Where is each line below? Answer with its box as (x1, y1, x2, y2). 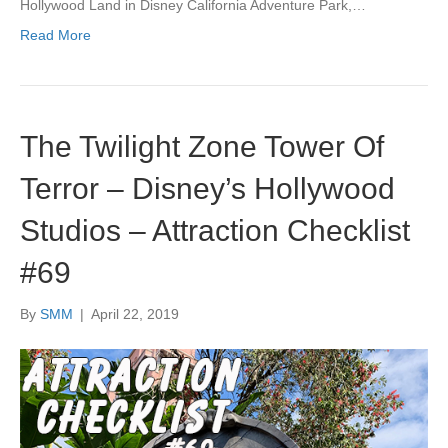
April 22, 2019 (91, 305, 179, 322)
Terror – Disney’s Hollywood (20, 171, 395, 205)
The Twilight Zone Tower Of (20, 129, 384, 163)
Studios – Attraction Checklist (20, 213, 410, 247)
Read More (20, 26, 91, 43)
